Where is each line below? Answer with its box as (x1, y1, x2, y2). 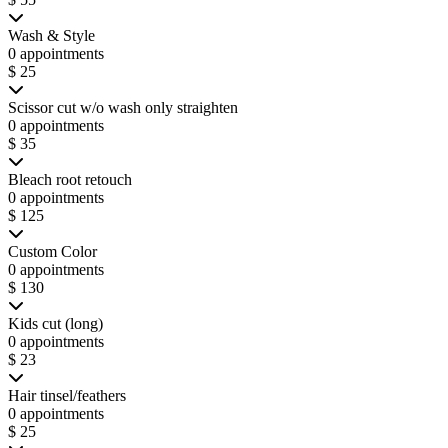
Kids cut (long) (8, 314, 103, 332)
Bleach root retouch (8, 170, 132, 188)
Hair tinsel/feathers (8, 386, 126, 404)
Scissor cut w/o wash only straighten (8, 98, 238, 116)
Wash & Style (8, 26, 95, 44)
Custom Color (8, 242, 97, 260)
